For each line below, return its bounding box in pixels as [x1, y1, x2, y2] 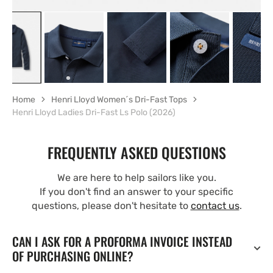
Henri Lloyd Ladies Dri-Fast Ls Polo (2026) [12, 107, 175, 118]
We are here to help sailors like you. [57, 171, 216, 183]
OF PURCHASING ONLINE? [12, 246, 133, 265]
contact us [190, 199, 239, 211]
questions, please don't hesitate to [31, 199, 191, 211]
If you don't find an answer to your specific [40, 185, 233, 197]
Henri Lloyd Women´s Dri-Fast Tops [51, 94, 187, 105]
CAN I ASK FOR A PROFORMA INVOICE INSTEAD [12, 232, 232, 250]
